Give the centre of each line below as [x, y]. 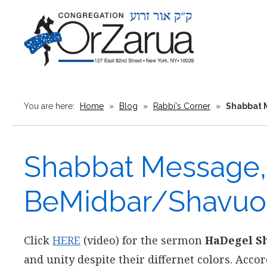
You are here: [50, 106]
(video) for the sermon [143, 240]
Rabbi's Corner [182, 106]
